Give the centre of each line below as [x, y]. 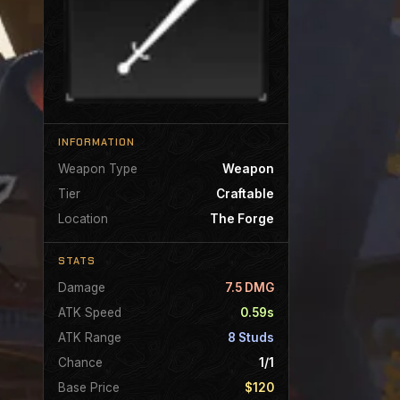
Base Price [89, 387]
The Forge [242, 218]
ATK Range [90, 337]
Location [83, 218]
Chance [80, 362]
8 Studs [251, 337]
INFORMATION [96, 142]
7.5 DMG [250, 287]
